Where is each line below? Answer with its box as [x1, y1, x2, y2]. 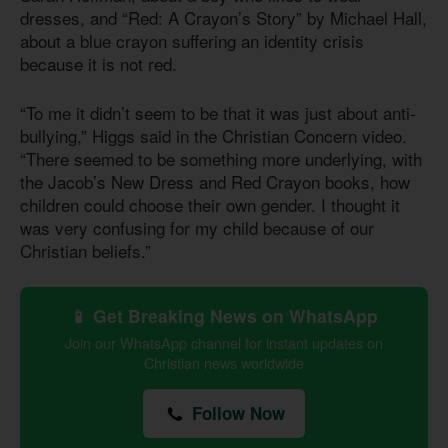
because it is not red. [20, 51, 177, 77]
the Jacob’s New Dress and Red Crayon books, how [20, 168, 410, 194]
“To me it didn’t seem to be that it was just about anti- [20, 99, 416, 125]
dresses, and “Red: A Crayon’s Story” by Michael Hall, [20, 5, 427, 31]
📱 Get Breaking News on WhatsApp [70, 303, 378, 329]
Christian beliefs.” [20, 237, 151, 263]
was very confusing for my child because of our [20, 214, 374, 240]
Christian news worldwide [144, 352, 304, 374]
